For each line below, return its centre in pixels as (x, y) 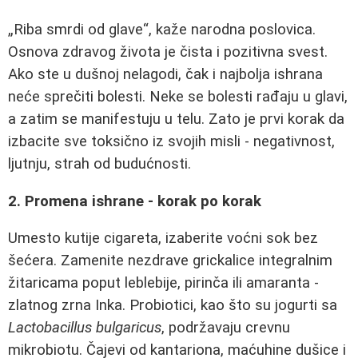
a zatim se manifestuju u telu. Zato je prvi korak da (176, 119)
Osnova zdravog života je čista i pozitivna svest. (168, 52)
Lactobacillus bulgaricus (85, 328)
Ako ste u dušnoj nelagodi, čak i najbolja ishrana (165, 74)
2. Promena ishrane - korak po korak (135, 201)
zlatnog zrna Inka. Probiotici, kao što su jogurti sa (173, 306)
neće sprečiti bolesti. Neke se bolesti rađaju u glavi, (178, 97)
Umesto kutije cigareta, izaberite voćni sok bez (163, 239)
